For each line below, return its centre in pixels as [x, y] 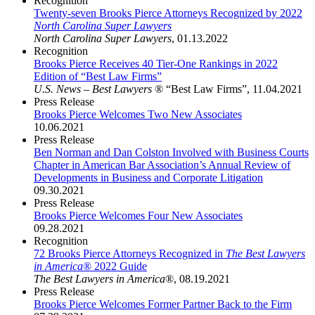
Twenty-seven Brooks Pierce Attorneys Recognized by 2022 [168, 13]
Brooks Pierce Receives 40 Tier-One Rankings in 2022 [156, 63]
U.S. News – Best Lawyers [93, 89]
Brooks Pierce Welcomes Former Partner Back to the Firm [163, 304]
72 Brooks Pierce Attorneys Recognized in [130, 253]
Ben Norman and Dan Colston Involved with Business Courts [171, 152]
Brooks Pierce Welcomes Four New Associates [138, 215]
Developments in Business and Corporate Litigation [148, 177]
